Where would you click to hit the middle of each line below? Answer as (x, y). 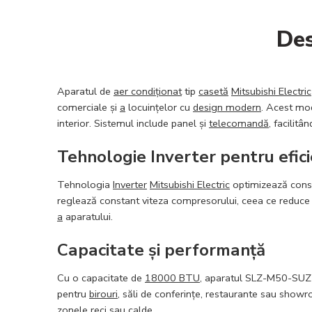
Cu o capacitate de (101, 278)
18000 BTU (172, 278)
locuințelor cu (159, 107)
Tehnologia (85, 184)
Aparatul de (85, 91)
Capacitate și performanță (161, 250)
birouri (103, 294)
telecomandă (239, 123)
